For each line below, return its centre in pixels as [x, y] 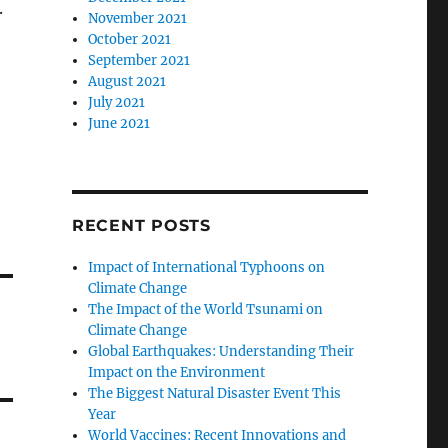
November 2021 [138, 18]
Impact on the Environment [177, 372]
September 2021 [139, 60]
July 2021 [117, 102]
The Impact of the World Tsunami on [206, 309]
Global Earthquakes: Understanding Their [221, 351]
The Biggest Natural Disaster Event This [215, 393]
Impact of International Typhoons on [207, 267]
